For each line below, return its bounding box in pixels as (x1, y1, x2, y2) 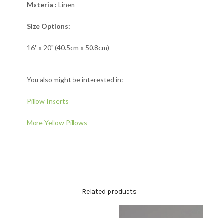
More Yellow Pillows (27, 118, 87, 127)
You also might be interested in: (27, 75, 123, 84)
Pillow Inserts (27, 96, 69, 105)
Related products (81, 187, 137, 196)
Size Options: (27, 21, 70, 30)
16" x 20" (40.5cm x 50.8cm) (27, 43, 109, 52)
